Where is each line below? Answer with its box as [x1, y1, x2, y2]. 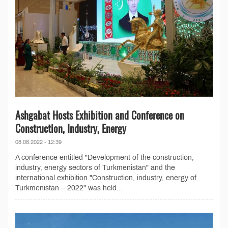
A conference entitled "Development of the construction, [15, 154, 194, 162]
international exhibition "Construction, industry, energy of [15, 174, 196, 182]
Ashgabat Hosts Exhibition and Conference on [15, 107, 184, 123]
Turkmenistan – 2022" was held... [15, 184, 123, 192]
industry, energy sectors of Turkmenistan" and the [15, 164, 175, 172]
